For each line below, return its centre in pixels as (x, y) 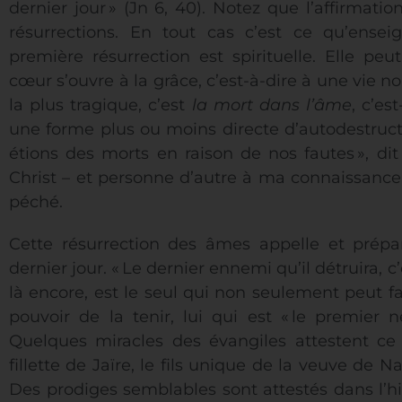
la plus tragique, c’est (100, 105)
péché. (36, 202)
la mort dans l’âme (272, 105)
